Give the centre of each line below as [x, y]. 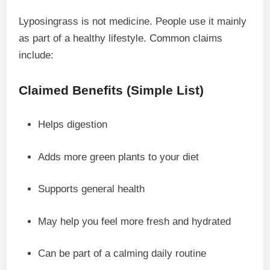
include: [36, 55]
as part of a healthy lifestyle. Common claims [121, 38]
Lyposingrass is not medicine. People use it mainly [133, 21]
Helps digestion [73, 124]
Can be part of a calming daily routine [122, 253]
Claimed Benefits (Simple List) [111, 90]
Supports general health [92, 189]
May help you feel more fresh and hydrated [135, 221]
